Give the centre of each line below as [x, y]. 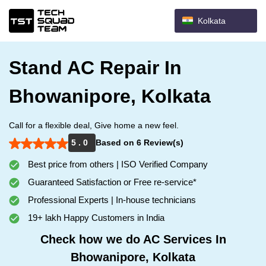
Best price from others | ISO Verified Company [117, 164]
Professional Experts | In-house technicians [111, 200]
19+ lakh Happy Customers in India [95, 218]
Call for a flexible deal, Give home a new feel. [94, 125]
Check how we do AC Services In [133, 239]
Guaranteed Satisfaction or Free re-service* [111, 182]
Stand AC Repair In [95, 68]
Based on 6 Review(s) [140, 142]
